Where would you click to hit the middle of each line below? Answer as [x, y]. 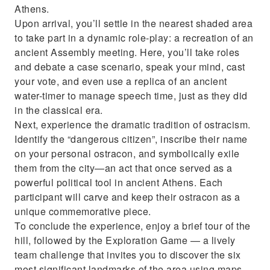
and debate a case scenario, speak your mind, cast [130, 67]
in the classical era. [59, 110]
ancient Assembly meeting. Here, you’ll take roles [127, 52]
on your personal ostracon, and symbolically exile [127, 153]
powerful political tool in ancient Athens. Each [119, 182]
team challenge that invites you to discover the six [128, 255]
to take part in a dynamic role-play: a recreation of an [134, 38]
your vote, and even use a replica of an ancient [121, 81]
